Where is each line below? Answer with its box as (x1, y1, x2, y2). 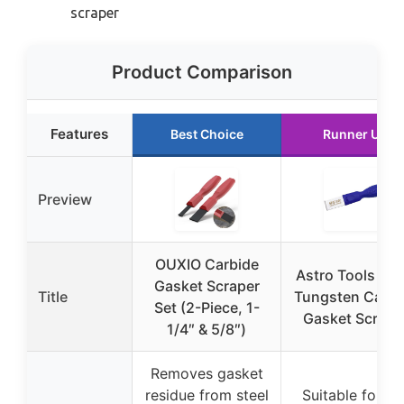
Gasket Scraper (153, 277, 260, 296)
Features (50, 125, 108, 143)
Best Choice (170, 126, 243, 142)
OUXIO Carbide (154, 255, 259, 274)
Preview (38, 190, 92, 209)
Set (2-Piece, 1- (153, 298, 260, 317)
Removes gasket (150, 364, 263, 383)
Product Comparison (112, 61, 292, 84)
